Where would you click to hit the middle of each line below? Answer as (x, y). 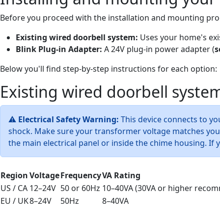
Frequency (81, 175)
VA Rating (121, 175)
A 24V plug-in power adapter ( (159, 49)
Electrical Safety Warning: (69, 119)
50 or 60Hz (80, 188)
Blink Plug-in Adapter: (60, 49)
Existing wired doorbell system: (78, 37)
